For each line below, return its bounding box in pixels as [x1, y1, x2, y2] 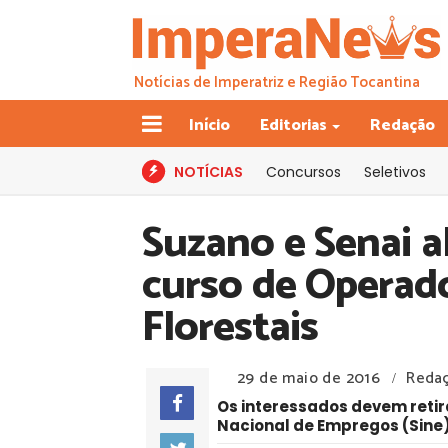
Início [189, 112, 230, 139]
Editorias [260, 112, 327, 139]
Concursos [266, 162, 341, 182]
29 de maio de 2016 [237, 365, 381, 392]
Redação [370, 112, 435, 139]
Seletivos [364, 162, 426, 182]
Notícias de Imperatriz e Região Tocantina [134, 69, 420, 95]
